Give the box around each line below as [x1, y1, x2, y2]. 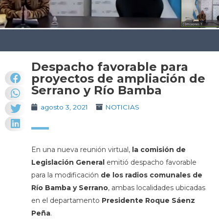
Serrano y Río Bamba [31, 83, 162, 98]
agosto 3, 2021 [40, 103, 88, 111]
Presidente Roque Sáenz [101, 196, 195, 205]
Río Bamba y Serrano [31, 183, 108, 193]
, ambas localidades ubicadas [108, 183, 205, 193]
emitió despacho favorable [104, 158, 197, 167]
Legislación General [31, 158, 105, 167]
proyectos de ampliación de [31, 71, 205, 86]
